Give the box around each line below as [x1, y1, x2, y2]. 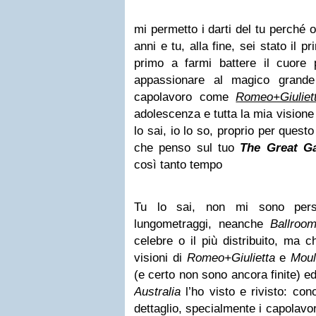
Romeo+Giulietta [186, 251, 275, 265]
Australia [134, 285, 181, 298]
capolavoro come [134, 90, 236, 104]
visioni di [134, 251, 187, 265]
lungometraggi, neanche [134, 217, 270, 231]
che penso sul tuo [134, 141, 241, 154]
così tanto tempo [134, 158, 222, 171]
